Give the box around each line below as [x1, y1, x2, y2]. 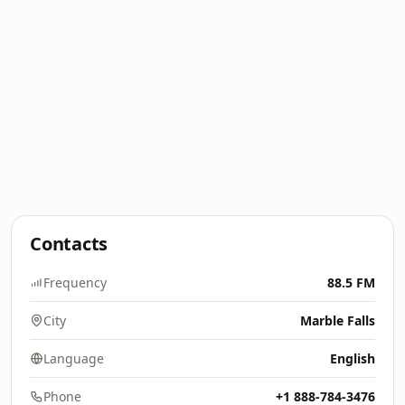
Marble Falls [300, 312, 375, 329]
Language [43, 350, 104, 367]
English [330, 350, 375, 367]
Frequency [43, 274, 107, 291]
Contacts [30, 231, 108, 256]
